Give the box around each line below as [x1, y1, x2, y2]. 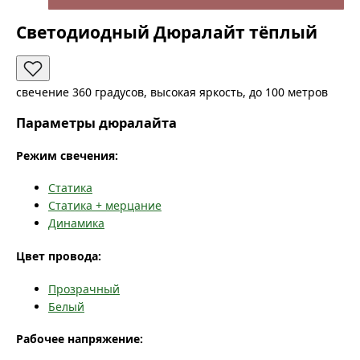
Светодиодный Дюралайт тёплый [16, 21, 317, 44]
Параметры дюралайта [16, 114, 177, 133]
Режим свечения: [16, 147, 118, 163]
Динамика [48, 215, 104, 231]
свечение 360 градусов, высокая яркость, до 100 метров [16, 84, 328, 100]
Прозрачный [48, 280, 120, 297]
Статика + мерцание [48, 198, 162, 214]
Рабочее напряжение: [16, 331, 143, 347]
